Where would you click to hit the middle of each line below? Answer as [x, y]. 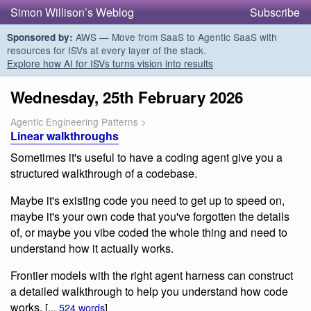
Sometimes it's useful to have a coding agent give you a [146, 157]
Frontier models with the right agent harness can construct [152, 275]
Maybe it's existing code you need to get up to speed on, [148, 200]
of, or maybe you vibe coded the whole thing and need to [149, 232]
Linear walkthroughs [65, 135]
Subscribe [275, 12]
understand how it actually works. [92, 248]
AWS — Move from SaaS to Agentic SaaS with [175, 37]
